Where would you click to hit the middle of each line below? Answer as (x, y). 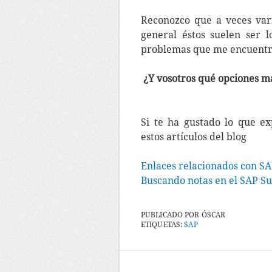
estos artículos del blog (194, 137)
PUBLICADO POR (171, 215)
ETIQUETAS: (163, 225)
